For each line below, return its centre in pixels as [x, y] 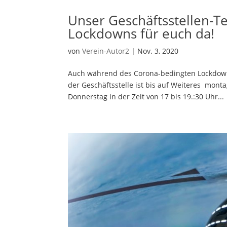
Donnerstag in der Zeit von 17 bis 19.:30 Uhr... [146, 96]
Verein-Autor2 [106, 51]
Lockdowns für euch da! [141, 33]
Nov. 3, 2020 [158, 51]
